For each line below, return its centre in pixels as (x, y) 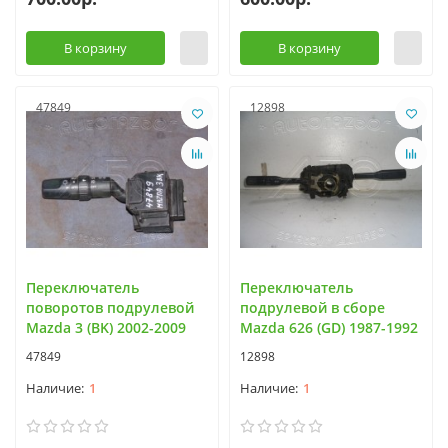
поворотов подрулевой (110, 307)
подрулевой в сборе (312, 307)
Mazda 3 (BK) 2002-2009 (106, 327)
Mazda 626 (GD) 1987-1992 (329, 327)
